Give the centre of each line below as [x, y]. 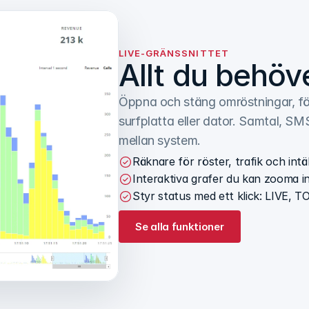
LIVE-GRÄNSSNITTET [174, 53]
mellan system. [160, 141]
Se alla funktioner [180, 227]
